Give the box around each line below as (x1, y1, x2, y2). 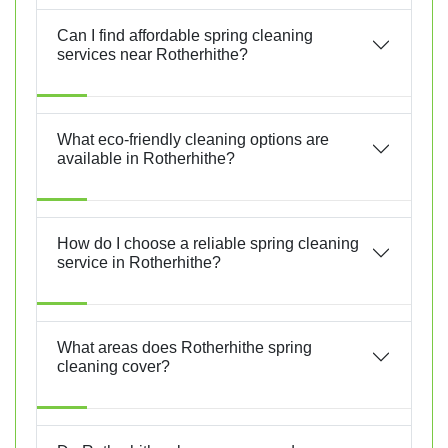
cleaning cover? (57, 357, 170, 375)
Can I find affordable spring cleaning (57, 26, 313, 44)
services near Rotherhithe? (57, 45, 248, 63)
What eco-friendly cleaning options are (57, 130, 329, 148)
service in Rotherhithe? (57, 253, 221, 271)
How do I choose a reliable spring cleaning (57, 234, 359, 252)
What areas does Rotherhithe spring (57, 338, 312, 356)
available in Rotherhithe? (57, 149, 235, 167)
